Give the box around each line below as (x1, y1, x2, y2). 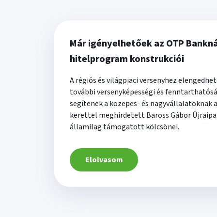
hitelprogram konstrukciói (70, 52, 184, 66)
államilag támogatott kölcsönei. (70, 121, 179, 132)
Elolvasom (85, 154, 123, 165)
